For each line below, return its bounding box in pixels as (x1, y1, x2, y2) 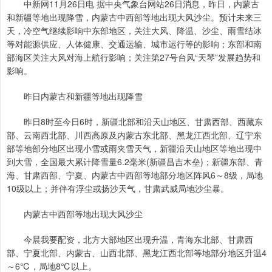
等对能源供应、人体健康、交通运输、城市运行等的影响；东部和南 (7, 38, 262, 50)
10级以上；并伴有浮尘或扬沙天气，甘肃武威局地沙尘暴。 (7, 182, 229, 195)
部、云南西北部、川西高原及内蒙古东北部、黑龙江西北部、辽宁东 (7, 129, 262, 141)
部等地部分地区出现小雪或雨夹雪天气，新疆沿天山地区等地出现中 (7, 142, 262, 155)
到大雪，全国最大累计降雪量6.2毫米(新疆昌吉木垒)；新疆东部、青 (7, 155, 263, 168)
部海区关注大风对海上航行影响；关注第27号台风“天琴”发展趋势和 (7, 51, 260, 64)
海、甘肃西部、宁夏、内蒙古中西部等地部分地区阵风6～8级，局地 (7, 169, 263, 182)
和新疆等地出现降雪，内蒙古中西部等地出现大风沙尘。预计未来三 (7, 11, 262, 24)
